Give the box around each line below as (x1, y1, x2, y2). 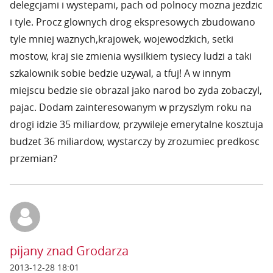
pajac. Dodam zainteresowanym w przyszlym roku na (10, 101, 252, 114)
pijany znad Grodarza (10, 243, 129, 259)
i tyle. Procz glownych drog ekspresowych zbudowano (10, 15, 255, 29)
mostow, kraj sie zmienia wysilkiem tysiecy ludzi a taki (10, 49, 252, 63)
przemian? (10, 152, 57, 165)
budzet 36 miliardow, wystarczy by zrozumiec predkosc (10, 135, 260, 148)
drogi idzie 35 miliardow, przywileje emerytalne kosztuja (10, 118, 263, 131)
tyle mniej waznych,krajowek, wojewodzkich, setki (10, 32, 233, 46)
